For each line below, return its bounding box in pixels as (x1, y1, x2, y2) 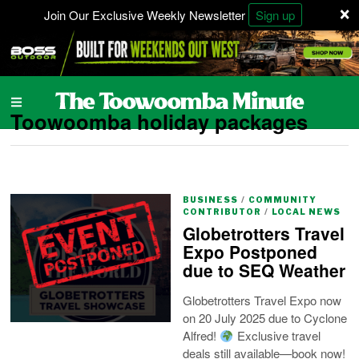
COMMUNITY (248, 195, 317, 204)
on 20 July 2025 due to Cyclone (183, 309, 348, 327)
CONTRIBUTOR (183, 207, 262, 216)
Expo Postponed (183, 240, 318, 264)
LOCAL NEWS (272, 207, 341, 216)
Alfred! (183, 327, 220, 345)
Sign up (256, 6, 295, 23)
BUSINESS (183, 195, 239, 204)
